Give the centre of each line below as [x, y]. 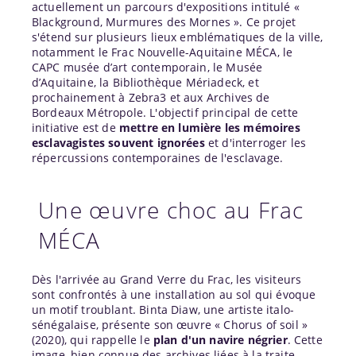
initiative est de [75, 127]
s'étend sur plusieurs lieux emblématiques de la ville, [178, 37]
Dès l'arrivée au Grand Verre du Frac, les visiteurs [167, 279]
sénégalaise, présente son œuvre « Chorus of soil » [170, 324]
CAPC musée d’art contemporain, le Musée [147, 67]
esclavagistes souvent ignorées [118, 142]
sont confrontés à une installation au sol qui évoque [174, 294]
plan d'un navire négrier [220, 339]
